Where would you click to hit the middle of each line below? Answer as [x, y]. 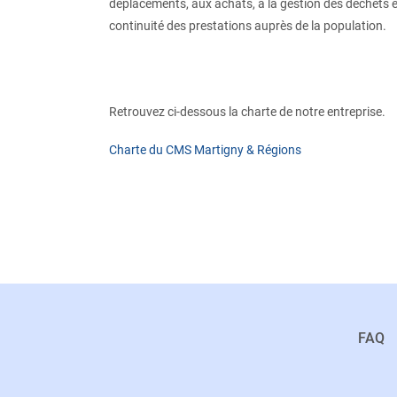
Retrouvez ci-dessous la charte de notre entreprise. [247, 112]
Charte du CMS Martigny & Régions [205, 150]
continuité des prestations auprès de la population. [247, 26]
